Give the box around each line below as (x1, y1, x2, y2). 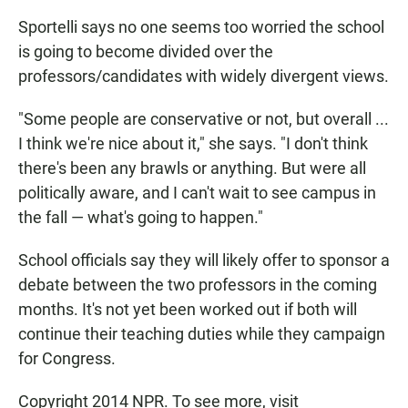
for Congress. (18, 349, 116, 369)
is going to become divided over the (18, 42, 273, 62)
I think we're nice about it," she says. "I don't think (18, 134, 368, 154)
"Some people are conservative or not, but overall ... (18, 109, 389, 129)
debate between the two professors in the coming (18, 275, 377, 295)
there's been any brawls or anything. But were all (18, 158, 366, 178)
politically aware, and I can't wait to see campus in (18, 183, 376, 203)
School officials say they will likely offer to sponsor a (18, 250, 390, 270)
